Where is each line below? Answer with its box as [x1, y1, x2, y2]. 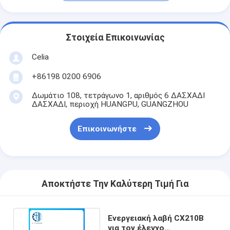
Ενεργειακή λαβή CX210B [108, 213, 204, 223]
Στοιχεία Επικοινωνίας [65, 32, 165, 43]
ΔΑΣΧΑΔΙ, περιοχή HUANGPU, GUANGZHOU [31, 99, 188, 109]
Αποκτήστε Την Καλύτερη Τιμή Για [41, 179, 189, 189]
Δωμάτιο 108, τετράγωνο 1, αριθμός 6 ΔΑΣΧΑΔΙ [31, 90, 205, 100]
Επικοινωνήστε [77, 124, 137, 134]
